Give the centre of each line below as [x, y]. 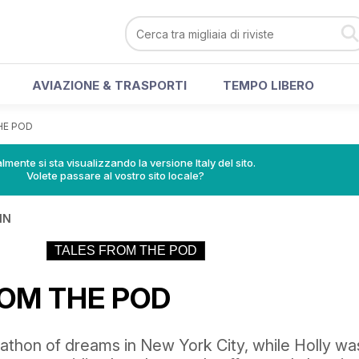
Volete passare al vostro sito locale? [115, 175]
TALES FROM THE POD [126, 250]
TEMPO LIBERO [268, 85]
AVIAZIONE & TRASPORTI [109, 85]
